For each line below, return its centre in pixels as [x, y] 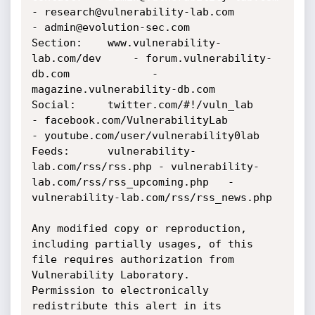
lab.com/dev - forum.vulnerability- [69, 58]
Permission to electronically [120, 290]
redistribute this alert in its [126, 306]
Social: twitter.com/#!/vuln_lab [53, 105]
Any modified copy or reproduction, [139, 229]
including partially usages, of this [142, 244]
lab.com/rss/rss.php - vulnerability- [91, 167]
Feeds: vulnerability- [50, 151]
